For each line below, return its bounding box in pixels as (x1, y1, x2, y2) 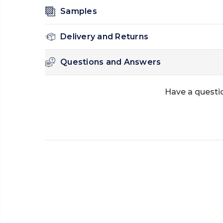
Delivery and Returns (60, 32, 148, 42)
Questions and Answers (60, 57, 161, 67)
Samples (60, 6, 97, 16)
